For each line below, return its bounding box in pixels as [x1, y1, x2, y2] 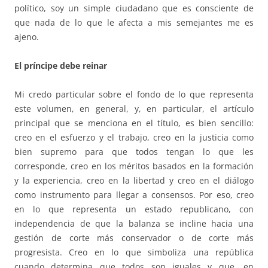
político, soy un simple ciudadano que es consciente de [14, 2, 254, 14]
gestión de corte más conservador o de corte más [14, 232, 254, 244]
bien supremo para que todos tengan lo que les [14, 146, 254, 158]
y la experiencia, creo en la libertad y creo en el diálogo [14, 175, 254, 187]
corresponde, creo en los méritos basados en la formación [14, 160, 254, 172]
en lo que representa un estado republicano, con [14, 203, 254, 215]
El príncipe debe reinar [14, 60, 107, 72]
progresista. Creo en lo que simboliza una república [14, 246, 254, 258]
